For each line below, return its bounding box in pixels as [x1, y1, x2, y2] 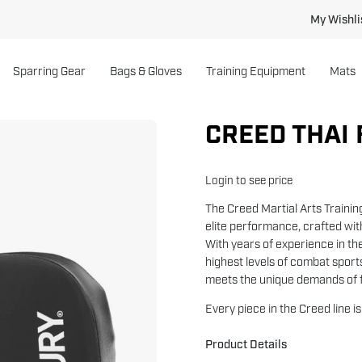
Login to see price [205, 174, 293, 187]
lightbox [156, 161, 203, 177]
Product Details [205, 336, 287, 351]
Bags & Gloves [110, 64, 182, 78]
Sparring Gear [13, 64, 86, 78]
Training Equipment [206, 64, 305, 78]
